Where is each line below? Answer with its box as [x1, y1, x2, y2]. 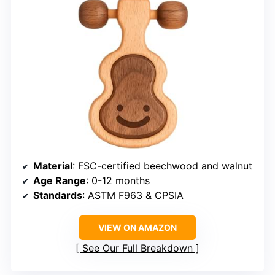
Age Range [33, 174, 86, 187]
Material [33, 160, 72, 172]
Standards [33, 189, 82, 202]
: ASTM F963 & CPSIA [82, 189, 184, 202]
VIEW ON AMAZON [98, 222, 177, 233]
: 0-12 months [86, 174, 150, 187]
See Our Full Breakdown [82, 242, 193, 255]
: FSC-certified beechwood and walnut [72, 160, 252, 172]
